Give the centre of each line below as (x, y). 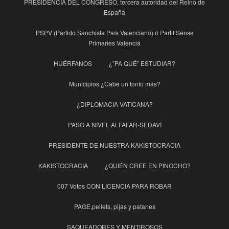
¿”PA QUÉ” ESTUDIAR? (142, 63)
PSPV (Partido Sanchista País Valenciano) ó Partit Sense (114, 32)
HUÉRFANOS (73, 63)
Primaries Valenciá (114, 42)
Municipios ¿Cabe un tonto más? (114, 83)
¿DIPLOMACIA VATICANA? (114, 104)
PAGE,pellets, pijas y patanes (114, 206)
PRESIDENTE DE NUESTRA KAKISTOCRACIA (114, 145)
